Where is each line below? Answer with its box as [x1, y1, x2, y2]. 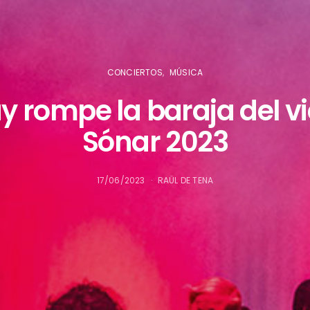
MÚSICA [170, 66, 203, 78]
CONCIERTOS [107, 66, 163, 78]
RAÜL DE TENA [157, 174, 214, 186]
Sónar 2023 [82, 122, 228, 161]
